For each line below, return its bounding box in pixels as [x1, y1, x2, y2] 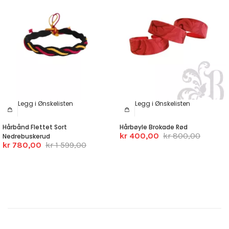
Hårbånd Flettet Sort [3, 123, 67, 132]
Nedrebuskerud [3, 132, 50, 141]
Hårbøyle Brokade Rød [120, 123, 188, 132]
